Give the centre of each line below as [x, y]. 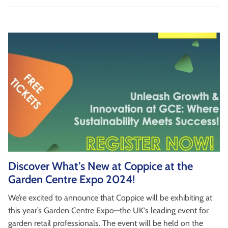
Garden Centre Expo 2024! [72, 180]
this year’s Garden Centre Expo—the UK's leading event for [108, 211]
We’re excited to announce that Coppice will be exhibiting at [110, 198]
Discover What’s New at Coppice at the [101, 166]
